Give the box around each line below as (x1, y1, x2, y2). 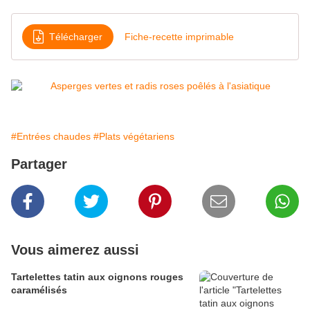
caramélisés (11, 284, 67, 296)
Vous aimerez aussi (11, 242, 139, 258)
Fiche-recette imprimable (125, 30, 234, 42)
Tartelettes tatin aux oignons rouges (11, 271, 183, 283)
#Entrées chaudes (11, 131, 91, 143)
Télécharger (49, 30, 102, 42)
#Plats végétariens (93, 131, 174, 143)
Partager (11, 156, 67, 172)
